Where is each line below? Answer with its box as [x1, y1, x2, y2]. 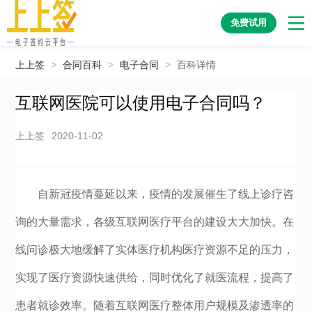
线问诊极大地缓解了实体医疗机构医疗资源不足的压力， [15, 244, 295, 256]
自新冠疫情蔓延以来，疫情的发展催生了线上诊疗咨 [38, 188, 295, 200]
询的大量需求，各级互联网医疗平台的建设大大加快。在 [15, 216, 295, 228]
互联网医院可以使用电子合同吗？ [15, 93, 267, 112]
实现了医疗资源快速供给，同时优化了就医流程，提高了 [15, 272, 295, 283]
